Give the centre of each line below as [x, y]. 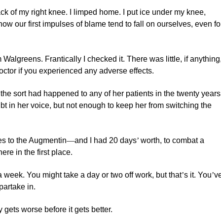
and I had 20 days [106, 140]
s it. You [198, 175]
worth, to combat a [173, 140]
